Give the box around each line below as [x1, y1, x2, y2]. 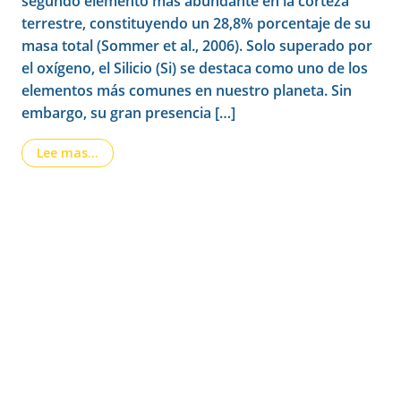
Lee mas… [37, 144, 98, 161]
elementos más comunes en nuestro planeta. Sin [21, 81, 352, 100]
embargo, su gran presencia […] [21, 103, 235, 123]
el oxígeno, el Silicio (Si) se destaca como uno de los [21, 58, 368, 78]
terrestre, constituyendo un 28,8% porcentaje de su [21, 13, 371, 33]
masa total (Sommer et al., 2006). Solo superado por [21, 36, 372, 55]
